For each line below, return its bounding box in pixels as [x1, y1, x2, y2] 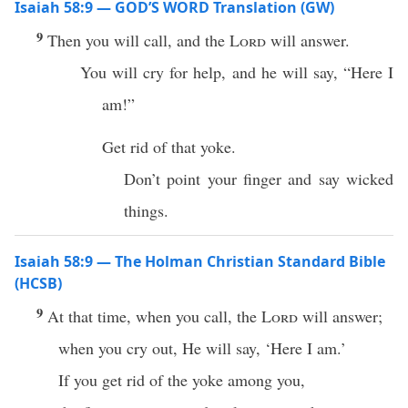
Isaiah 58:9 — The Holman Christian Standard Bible [15, 251, 385, 271]
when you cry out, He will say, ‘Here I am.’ [58, 337, 346, 359]
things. [124, 199, 174, 221]
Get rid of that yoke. [102, 136, 241, 158]
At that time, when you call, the [47, 305, 261, 327]
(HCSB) [15, 273, 62, 293]
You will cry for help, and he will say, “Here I [80, 61, 393, 83]
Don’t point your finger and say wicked [124, 168, 393, 189]
